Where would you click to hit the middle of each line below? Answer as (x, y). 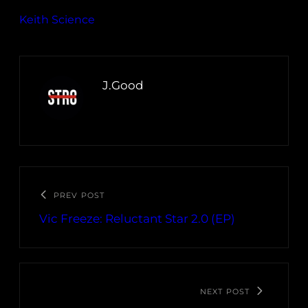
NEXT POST (225, 292)
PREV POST (79, 196)
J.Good (123, 86)
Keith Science (57, 20)
